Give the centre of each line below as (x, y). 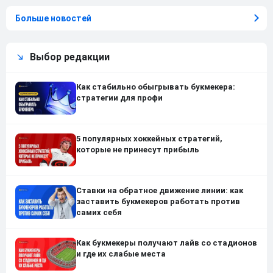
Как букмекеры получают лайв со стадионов (167, 243)
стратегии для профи (119, 97)
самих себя (99, 213)
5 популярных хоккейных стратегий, (149, 139)
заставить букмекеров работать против (158, 202)
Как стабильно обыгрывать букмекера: (156, 87)
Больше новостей (53, 18)
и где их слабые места (121, 253)
